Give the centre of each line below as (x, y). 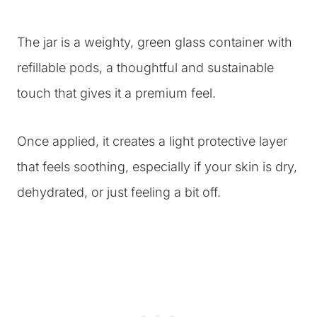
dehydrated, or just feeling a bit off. (119, 192)
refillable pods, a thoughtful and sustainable (145, 68)
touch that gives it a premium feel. (116, 93)
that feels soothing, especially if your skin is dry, (157, 167)
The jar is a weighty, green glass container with (155, 42)
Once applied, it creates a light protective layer (152, 141)
